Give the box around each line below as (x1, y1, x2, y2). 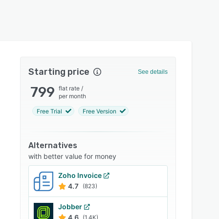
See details (137, 68, 168, 75)
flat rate (59, 85, 80, 92)
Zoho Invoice (58, 171, 102, 179)
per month (59, 92, 87, 100)
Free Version (83, 107, 117, 115)
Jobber (58, 202, 83, 211)
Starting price (28, 66, 90, 77)
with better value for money (28, 152, 117, 160)
